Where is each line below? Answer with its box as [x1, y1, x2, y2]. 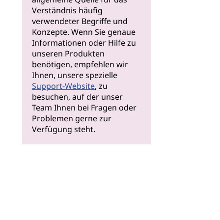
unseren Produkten [31, 48, 105, 59]
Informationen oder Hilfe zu [31, 37, 136, 48]
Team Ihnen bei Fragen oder [31, 102, 137, 113]
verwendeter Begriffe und [31, 16, 128, 27]
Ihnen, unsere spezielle [31, 70, 117, 81]
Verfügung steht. [31, 124, 95, 135]
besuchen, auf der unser [31, 91, 123, 102]
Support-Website [31, 81, 95, 91]
